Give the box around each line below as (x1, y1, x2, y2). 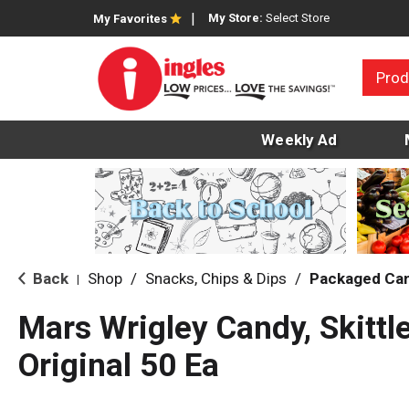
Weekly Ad (261, 131, 338, 150)
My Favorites (93, 12, 167, 26)
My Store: (208, 11, 266, 25)
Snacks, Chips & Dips (145, 269, 287, 288)
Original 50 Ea (18, 347, 219, 385)
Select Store (266, 11, 330, 25)
